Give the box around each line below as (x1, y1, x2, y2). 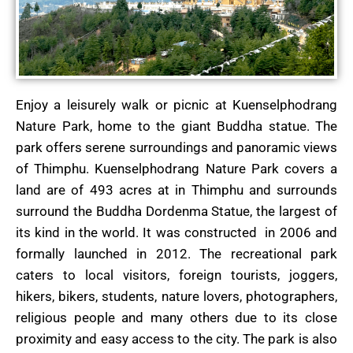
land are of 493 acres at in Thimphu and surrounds (16, 182, 337, 199)
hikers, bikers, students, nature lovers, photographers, (16, 288, 337, 305)
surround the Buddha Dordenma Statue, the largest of (16, 203, 337, 220)
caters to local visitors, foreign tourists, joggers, (16, 267, 337, 284)
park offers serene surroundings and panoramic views (16, 139, 337, 156)
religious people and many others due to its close (16, 310, 337, 326)
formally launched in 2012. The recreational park (16, 246, 337, 262)
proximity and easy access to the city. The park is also (16, 331, 337, 347)
